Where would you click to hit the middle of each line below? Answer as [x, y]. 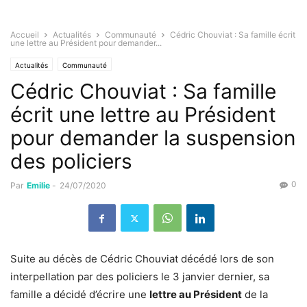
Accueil [25, 35]
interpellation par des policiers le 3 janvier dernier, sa [140, 277]
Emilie [38, 186]
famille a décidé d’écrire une [80, 295]
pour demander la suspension [153, 138]
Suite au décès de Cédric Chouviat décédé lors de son [142, 259]
